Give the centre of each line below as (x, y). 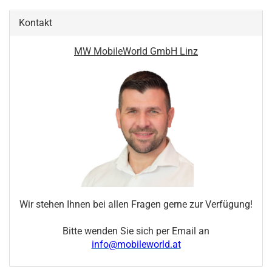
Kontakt (36, 23)
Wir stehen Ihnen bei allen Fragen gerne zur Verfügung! (136, 205)
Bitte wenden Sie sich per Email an (136, 231)
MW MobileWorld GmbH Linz (136, 52)
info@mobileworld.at (136, 245)
